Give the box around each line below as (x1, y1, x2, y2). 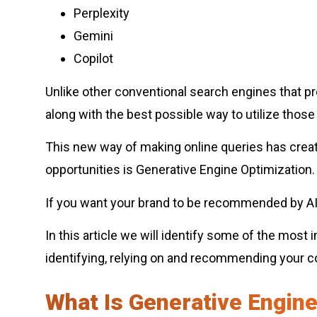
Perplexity (74, 6, 129, 21)
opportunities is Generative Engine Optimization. (45, 162, 315, 178)
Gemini (74, 28, 113, 44)
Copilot (74, 51, 113, 67)
